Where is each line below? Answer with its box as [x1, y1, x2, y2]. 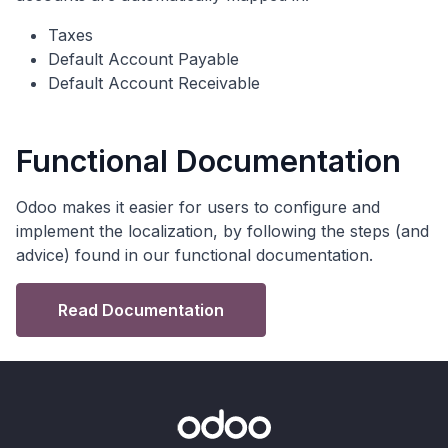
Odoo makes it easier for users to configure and [16, 196, 380, 217]
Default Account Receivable [48, 72, 260, 93]
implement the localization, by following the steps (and [16, 220, 429, 241]
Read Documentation [58, 300, 224, 321]
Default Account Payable [48, 48, 239, 69]
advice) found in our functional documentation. [16, 244, 373, 265]
